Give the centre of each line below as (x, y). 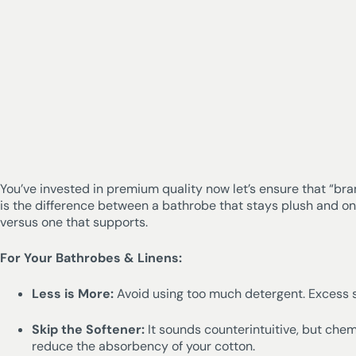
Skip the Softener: (88, 329)
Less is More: (73, 293)
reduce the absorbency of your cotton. (143, 346)
